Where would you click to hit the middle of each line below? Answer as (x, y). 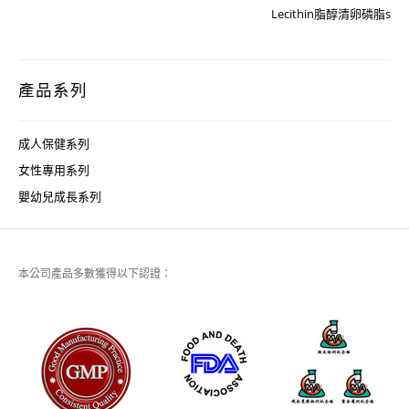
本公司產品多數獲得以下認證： (95, 273)
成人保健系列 (54, 143)
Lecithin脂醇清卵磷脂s (331, 13)
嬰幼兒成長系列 (60, 196)
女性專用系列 (54, 169)
